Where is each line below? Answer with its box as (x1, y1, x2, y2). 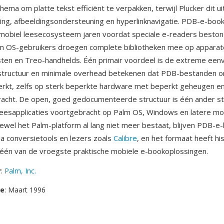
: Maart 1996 (4, 185, 45, 194)
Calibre (113, 133, 137, 143)
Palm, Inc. (4, 166, 36, 175)
